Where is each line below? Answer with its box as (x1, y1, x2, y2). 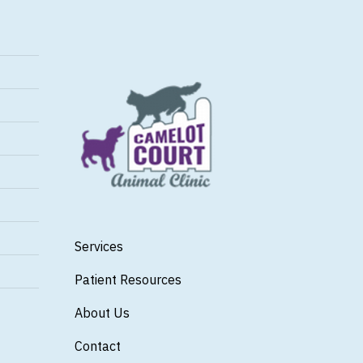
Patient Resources (75, 271, 181, 288)
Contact (75, 338, 121, 355)
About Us (75, 305, 130, 322)
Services (75, 238, 123, 255)
